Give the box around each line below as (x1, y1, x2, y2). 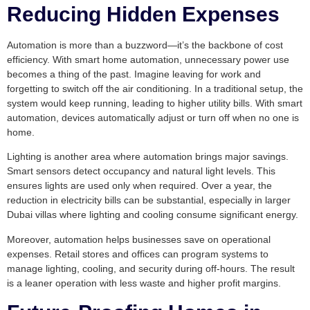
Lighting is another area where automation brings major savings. (7, 151, 289, 163)
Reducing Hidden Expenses (7, 2, 280, 26)
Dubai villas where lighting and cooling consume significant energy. (7, 209, 298, 221)
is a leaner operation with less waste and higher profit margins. (7, 277, 281, 289)
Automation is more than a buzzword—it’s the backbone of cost (7, 39, 283, 51)
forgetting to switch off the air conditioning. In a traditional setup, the (7, 82, 303, 94)
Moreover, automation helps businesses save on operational (7, 233, 271, 245)
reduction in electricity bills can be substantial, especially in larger (7, 194, 291, 206)
